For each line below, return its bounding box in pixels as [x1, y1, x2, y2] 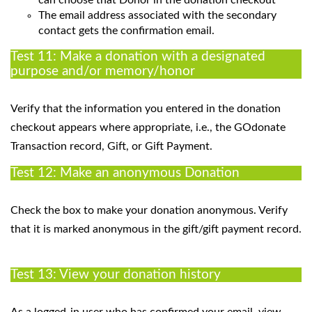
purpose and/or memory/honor [10, 64, 195, 78]
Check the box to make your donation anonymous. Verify [10, 204, 288, 216]
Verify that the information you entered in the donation [10, 102, 281, 114]
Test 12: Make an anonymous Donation [10, 166, 240, 180]
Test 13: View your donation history [10, 267, 221, 281]
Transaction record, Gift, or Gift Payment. [10, 140, 212, 152]
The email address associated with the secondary [38, 9, 276, 21]
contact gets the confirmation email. [38, 24, 217, 36]
